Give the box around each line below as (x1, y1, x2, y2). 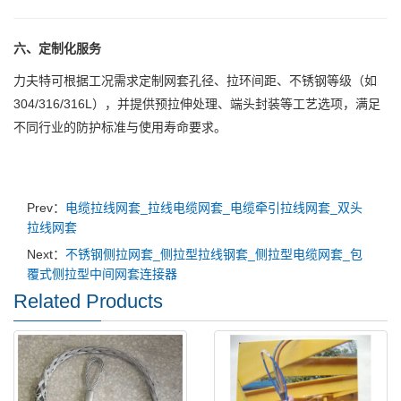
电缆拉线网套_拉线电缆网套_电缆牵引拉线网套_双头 (65, 200, 363, 216)
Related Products (13, 290, 163, 313)
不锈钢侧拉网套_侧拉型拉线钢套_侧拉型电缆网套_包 (65, 247, 363, 262)
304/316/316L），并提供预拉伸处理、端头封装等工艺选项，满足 (13, 97, 380, 112)
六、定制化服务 (13, 41, 101, 56)
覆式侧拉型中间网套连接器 (27, 267, 177, 282)
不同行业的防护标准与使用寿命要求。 (13, 120, 226, 135)
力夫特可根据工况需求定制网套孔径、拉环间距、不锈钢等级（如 (13, 73, 377, 89)
